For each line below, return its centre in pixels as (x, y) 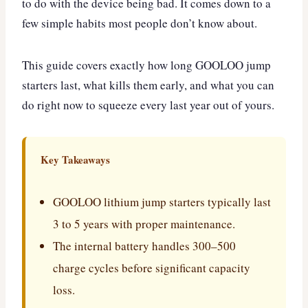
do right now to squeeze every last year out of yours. (148, 105)
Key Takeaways (75, 160)
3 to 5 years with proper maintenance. (144, 224)
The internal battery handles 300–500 (144, 246)
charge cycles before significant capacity (152, 268)
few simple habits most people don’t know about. (140, 23)
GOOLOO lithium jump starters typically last (162, 202)
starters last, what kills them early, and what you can (148, 85)
